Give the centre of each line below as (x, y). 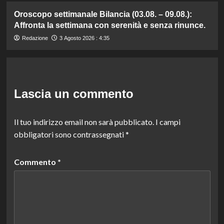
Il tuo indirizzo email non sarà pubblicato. (84, 121)
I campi (168, 121)
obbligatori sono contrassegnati (69, 134)
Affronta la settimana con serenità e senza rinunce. (109, 25)
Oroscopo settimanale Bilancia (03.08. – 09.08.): (103, 14)
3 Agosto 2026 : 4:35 (84, 38)
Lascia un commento (73, 93)
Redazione (35, 38)
